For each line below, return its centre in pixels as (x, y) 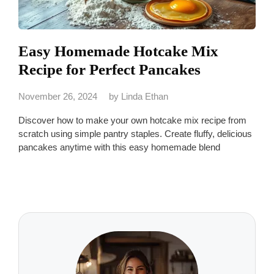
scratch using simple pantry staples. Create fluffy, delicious (135, 134)
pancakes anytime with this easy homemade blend (119, 147)
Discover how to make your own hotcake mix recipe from (132, 120)
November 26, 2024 (58, 97)
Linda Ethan (145, 97)
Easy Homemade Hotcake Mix (118, 51)
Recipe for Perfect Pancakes (109, 70)
